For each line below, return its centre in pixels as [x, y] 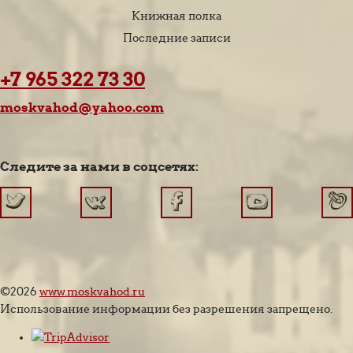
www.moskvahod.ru [92, 291]
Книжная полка [176, 15]
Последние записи [176, 37]
